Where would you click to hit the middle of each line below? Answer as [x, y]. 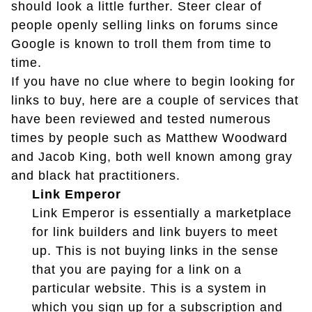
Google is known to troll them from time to [141, 44]
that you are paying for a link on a [137, 269]
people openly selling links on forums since [145, 25]
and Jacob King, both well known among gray [152, 156]
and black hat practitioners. [96, 175]
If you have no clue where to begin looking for [153, 81]
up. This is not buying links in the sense [155, 250]
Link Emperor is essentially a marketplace [162, 213]
